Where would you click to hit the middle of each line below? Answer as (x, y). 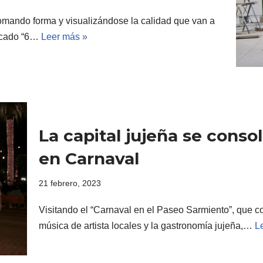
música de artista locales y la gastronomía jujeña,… (147, 225)
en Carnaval (89, 158)
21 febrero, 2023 (70, 183)
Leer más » (64, 37)
